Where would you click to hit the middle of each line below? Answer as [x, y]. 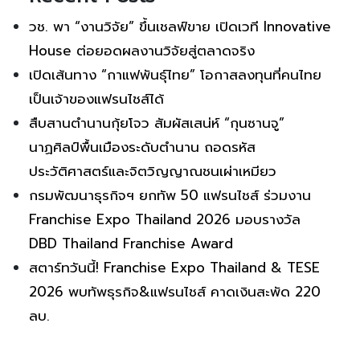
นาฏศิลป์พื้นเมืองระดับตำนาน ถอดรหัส [142, 147]
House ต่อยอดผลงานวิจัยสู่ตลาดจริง [142, 50]
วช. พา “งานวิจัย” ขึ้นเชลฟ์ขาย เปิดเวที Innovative [180, 26]
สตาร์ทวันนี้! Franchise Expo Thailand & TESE [174, 267]
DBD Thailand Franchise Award [131, 243]
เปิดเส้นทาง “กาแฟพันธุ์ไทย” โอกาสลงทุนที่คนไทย [175, 74]
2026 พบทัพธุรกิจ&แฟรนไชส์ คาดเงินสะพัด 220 [175, 291]
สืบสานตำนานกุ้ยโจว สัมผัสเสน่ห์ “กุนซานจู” [157, 123]
